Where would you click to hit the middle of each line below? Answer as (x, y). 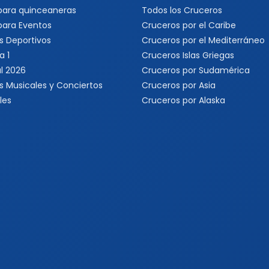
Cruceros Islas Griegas (188, 55)
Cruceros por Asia (179, 85)
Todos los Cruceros (182, 10)
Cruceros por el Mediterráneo (203, 40)
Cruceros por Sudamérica (196, 70)
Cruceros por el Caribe (189, 25)
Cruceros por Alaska (183, 100)
